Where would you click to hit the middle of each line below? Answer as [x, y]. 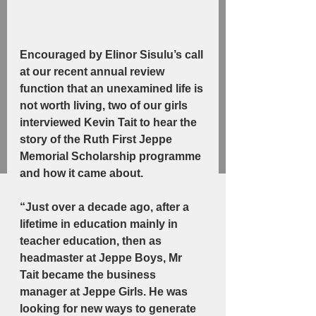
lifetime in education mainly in [100, 224]
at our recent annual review [93, 72]
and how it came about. [81, 174]
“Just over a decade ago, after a [106, 207]
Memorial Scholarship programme [112, 157]
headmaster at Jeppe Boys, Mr [102, 258]
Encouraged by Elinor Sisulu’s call [113, 55]
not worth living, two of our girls [105, 106]
